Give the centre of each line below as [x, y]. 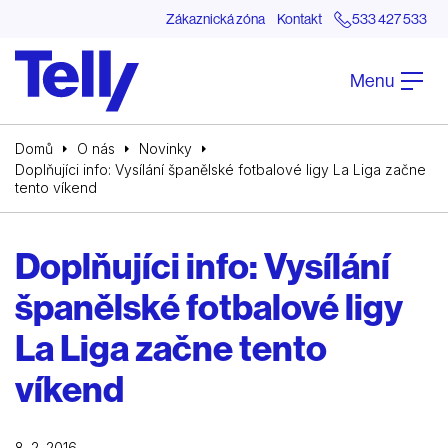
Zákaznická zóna [215, 19]
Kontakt [299, 19]
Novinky [165, 148]
